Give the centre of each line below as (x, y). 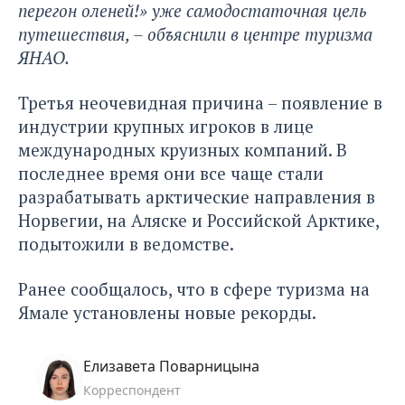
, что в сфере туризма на (269, 289)
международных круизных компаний (173, 150)
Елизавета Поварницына (171, 367)
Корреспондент (132, 391)
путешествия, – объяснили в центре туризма (195, 34)
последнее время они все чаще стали (171, 174)
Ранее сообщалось (93, 289)
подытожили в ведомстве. (126, 244)
